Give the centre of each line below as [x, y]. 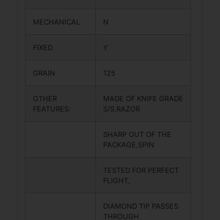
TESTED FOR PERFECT [141, 170]
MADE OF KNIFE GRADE [143, 99]
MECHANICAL [60, 22]
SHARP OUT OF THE [137, 135]
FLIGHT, [117, 181]
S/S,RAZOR [122, 109]
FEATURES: [56, 109]
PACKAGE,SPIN [129, 145]
